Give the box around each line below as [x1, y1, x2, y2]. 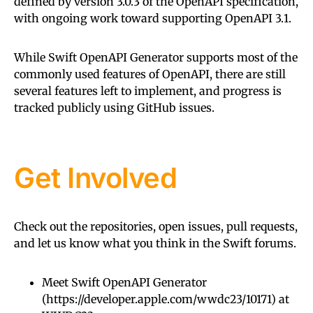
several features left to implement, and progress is [14, 83, 282, 98]
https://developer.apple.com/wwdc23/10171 [46, 291, 271, 306]
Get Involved [14, 160, 177, 195]
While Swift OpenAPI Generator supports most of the [14, 50, 298, 64]
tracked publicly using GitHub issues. [14, 100, 214, 115]
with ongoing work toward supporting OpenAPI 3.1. [14, 10, 291, 25]
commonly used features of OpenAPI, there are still [14, 66, 286, 81]
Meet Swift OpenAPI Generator [42, 275, 207, 289]
